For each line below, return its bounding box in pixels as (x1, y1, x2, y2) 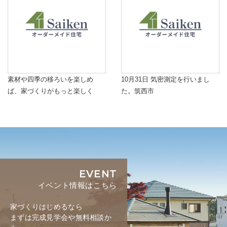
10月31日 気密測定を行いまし (121, 75, 210, 83)
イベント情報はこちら (37, 180, 117, 190)
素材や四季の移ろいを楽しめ (8, 75, 93, 83)
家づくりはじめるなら (10, 202, 83, 211)
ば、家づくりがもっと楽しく (8, 87, 93, 95)
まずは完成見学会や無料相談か (10, 213, 111, 221)
